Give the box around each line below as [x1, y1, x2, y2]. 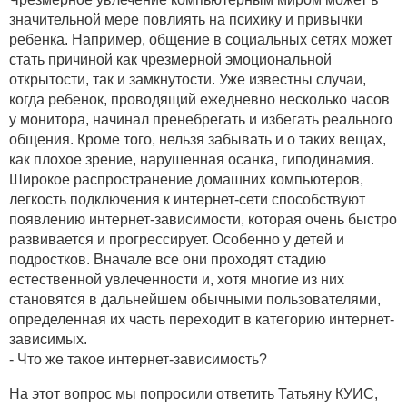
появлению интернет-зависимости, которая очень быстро [9, 211, 397, 227]
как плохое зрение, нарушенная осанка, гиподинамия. [9, 151, 374, 167]
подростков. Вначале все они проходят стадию [9, 251, 326, 267]
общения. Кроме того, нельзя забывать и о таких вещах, [9, 131, 386, 147]
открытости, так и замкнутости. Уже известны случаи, [9, 71, 366, 87]
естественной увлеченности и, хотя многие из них [9, 271, 344, 287]
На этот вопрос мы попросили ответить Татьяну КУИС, [9, 385, 378, 402]
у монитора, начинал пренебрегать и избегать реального [9, 111, 392, 127]
